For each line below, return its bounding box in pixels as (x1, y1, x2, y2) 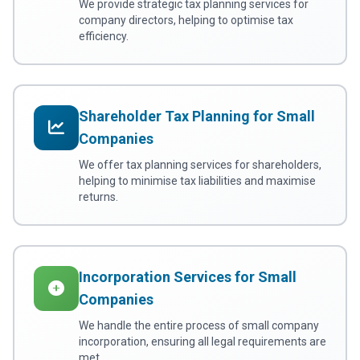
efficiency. (79, 30, 129, 43)
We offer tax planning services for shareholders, (79, 158, 321, 172)
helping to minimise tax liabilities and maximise (79, 174, 316, 188)
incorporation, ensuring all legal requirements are (79, 335, 326, 349)
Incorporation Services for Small (79, 268, 297, 286)
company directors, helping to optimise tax (79, 14, 293, 27)
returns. (79, 190, 118, 204)
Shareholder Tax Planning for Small (79, 108, 315, 125)
